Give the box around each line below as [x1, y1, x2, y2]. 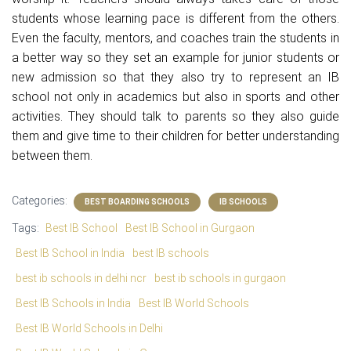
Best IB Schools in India [16, 297, 131, 309]
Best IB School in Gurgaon [125, 222, 255, 234]
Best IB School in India [16, 247, 125, 259]
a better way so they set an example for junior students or [12, 50, 339, 65]
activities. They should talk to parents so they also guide [12, 109, 339, 124]
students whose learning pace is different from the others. [12, 11, 339, 26]
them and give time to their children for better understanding [12, 128, 339, 143]
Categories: [12, 194, 70, 207]
